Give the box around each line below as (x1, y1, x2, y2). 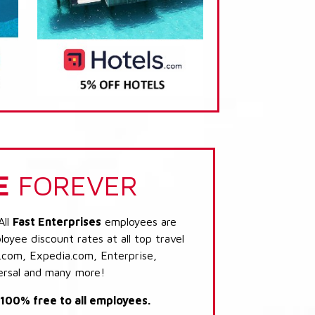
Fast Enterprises (13, 214, 101, 228)
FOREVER (10, 167, 138, 201)
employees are (101, 214, 176, 228)
